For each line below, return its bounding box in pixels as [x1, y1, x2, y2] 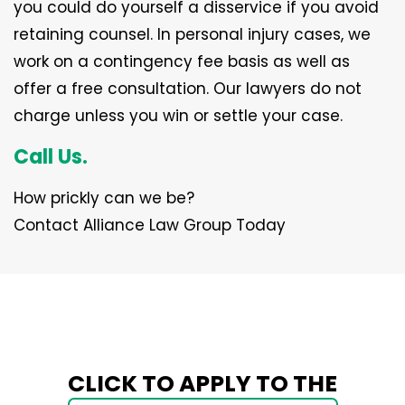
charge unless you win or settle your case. [14, 104, 343, 127]
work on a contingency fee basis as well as [14, 50, 350, 72]
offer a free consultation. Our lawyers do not [14, 77, 362, 99]
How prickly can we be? [14, 186, 194, 209]
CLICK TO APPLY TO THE [68, 368, 337, 400]
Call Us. [14, 142, 88, 171]
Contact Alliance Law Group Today [14, 213, 286, 236]
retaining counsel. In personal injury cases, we [14, 23, 371, 45]
